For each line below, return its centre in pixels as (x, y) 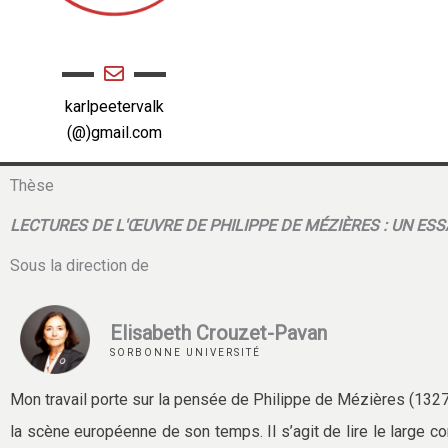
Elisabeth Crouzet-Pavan (218, 332)
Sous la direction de (79, 265)
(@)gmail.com (114, 132)
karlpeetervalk (114, 106)
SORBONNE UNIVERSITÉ (185, 352)
